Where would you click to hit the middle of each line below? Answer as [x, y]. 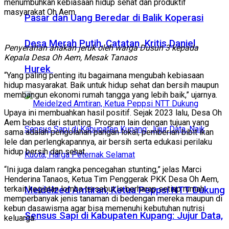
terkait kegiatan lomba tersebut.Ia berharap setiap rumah [104, 189]
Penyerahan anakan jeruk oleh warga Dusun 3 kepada [101, 48]
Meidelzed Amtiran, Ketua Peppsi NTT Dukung [125, 190]
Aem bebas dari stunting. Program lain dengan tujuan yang [107, 122]
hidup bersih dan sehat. [45, 151]
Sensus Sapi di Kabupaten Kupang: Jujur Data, [124, 216]
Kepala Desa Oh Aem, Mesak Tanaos [71, 57]
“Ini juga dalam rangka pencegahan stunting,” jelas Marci [103, 169]
